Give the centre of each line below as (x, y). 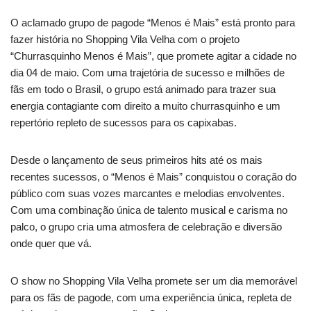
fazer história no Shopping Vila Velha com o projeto (125, 39)
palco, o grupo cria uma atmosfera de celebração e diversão (146, 226)
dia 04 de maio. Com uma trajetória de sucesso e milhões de (148, 72)
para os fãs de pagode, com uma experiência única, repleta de (151, 297)
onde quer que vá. (51, 243)
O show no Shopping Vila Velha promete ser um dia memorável (154, 280)
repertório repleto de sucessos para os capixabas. (124, 122)
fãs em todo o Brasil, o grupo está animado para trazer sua (143, 89)
